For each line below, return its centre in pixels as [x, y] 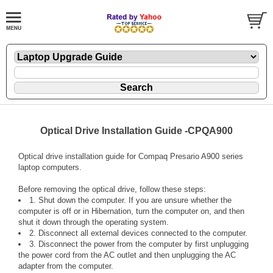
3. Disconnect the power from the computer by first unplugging [139, 244]
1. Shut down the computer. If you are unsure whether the [130, 200]
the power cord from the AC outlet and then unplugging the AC [127, 255]
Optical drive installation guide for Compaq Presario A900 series [131, 156]
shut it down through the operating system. [94, 222]
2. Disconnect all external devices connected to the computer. [138, 233]
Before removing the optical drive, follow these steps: [112, 189]
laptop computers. [50, 167]
